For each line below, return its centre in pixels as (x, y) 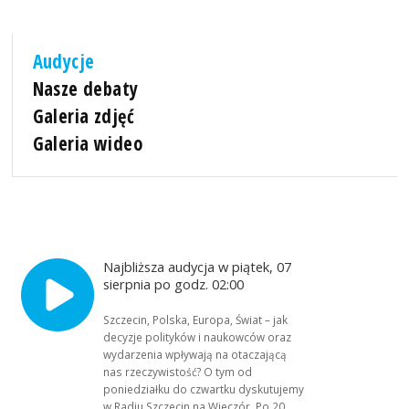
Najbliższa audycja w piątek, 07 (198, 267)
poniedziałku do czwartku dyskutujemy (204, 389)
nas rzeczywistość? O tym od (178, 372)
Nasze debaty (85, 88)
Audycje (63, 61)
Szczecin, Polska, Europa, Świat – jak (196, 320)
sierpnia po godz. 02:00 (176, 284)
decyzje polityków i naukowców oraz (198, 337)
